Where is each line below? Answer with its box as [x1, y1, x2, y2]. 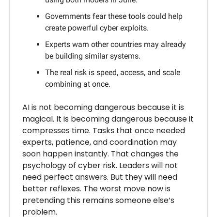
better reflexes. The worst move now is [22, 183, 170, 195]
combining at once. [45, 79, 110, 89]
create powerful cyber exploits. [45, 23, 149, 33]
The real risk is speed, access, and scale [45, 68, 180, 77]
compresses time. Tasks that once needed [22, 125, 185, 137]
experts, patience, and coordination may [22, 137, 177, 148]
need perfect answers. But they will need [22, 171, 177, 183]
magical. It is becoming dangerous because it [22, 113, 194, 125]
